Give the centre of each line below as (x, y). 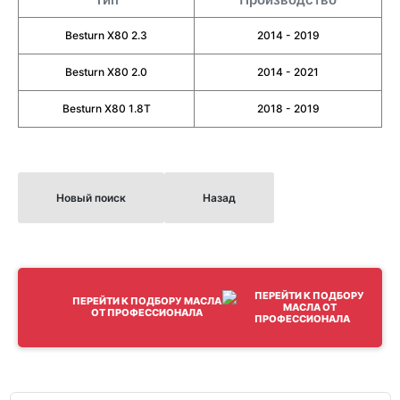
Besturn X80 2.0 (106, 71)
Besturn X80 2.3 (106, 35)
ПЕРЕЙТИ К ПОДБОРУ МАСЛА (147, 301)
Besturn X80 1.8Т (106, 108)
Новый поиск (91, 197)
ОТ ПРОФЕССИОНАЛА (147, 312)
